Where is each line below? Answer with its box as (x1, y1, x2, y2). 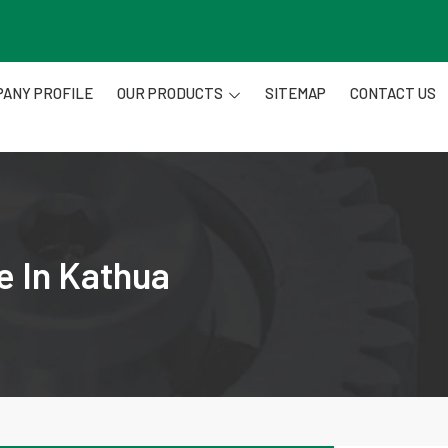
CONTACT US (350, 84, 436, 102)
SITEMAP (265, 84, 326, 102)
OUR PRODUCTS (117, 84, 223, 102)
